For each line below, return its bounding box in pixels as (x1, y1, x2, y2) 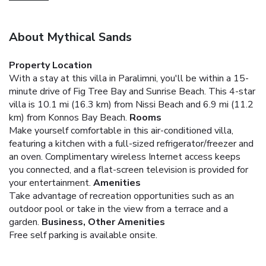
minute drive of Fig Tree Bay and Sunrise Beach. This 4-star (9, 84, 255, 98)
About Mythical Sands (9, 28, 132, 45)
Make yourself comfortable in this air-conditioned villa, (9, 123, 233, 137)
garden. (9, 215, 39, 229)
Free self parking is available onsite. (9, 228, 157, 242)
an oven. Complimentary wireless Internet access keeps (9, 150, 240, 163)
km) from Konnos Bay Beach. (9, 110, 127, 124)
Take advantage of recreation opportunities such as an (9, 189, 234, 202)
